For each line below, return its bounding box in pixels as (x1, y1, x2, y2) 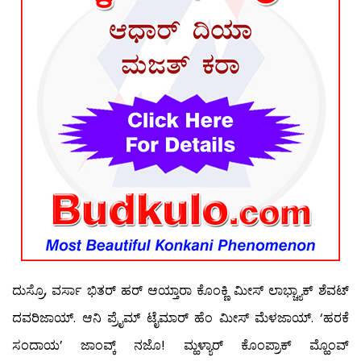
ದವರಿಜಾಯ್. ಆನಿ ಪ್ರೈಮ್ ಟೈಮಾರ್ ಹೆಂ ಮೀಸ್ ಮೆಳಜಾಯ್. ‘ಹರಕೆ (12, 309, 349, 328)
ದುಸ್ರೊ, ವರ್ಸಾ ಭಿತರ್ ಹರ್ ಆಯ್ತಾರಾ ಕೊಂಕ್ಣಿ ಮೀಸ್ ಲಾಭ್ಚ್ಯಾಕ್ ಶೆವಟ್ (12, 281, 349, 301)
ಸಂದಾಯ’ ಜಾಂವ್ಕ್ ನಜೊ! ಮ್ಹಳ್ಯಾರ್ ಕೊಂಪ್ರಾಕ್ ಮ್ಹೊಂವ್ (12, 336, 349, 355)
